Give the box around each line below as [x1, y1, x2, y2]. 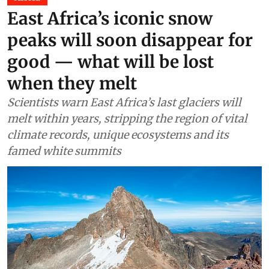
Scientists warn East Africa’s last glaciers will [7, 240, 241, 254]
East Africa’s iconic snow [7, 152, 213, 174]
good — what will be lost [7, 195, 214, 217]
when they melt [7, 217, 137, 239]
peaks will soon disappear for [7, 174, 253, 196]
